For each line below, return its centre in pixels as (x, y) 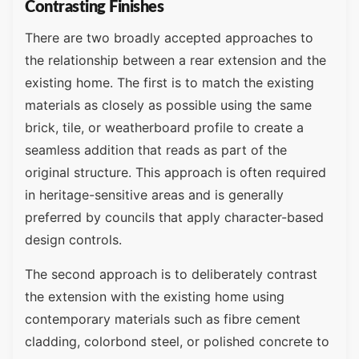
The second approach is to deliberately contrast (171, 274)
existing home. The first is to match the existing (169, 83)
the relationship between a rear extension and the (175, 61)
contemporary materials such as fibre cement (163, 319)
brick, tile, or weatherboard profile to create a (164, 128)
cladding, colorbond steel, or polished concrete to (177, 341)
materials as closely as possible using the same (168, 105)
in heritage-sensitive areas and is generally (154, 195)
